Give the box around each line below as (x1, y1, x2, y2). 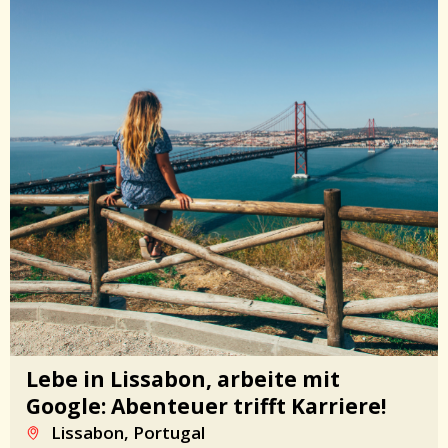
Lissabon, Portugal (50, 421, 205, 445)
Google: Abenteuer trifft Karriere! (26, 392, 386, 421)
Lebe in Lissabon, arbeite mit (26, 365, 340, 394)
